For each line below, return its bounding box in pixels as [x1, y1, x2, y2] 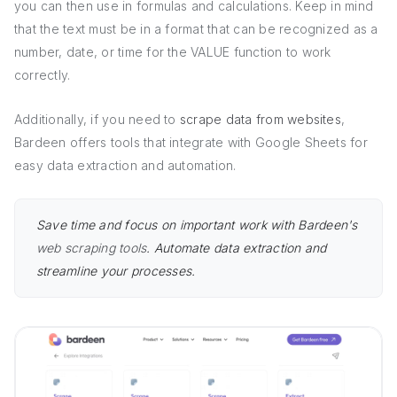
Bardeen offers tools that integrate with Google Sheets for [14, 135, 368, 151]
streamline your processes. [36, 263, 196, 279]
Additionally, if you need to [14, 112, 180, 128]
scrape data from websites [179, 112, 341, 128]
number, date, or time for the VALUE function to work [14, 44, 331, 60]
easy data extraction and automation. [14, 158, 237, 174]
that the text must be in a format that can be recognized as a [14, 21, 378, 37]
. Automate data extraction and [146, 240, 327, 256]
